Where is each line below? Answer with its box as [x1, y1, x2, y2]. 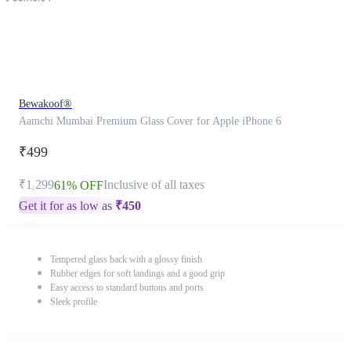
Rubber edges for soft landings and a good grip [50, 268, 225, 279]
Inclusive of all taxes [103, 178, 204, 191]
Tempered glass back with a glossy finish [50, 254, 202, 265]
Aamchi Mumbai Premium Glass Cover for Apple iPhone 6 [19, 115, 281, 127]
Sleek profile [50, 296, 97, 307]
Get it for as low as [19, 199, 115, 212]
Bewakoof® [19, 98, 72, 110]
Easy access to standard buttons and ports [50, 282, 204, 293]
